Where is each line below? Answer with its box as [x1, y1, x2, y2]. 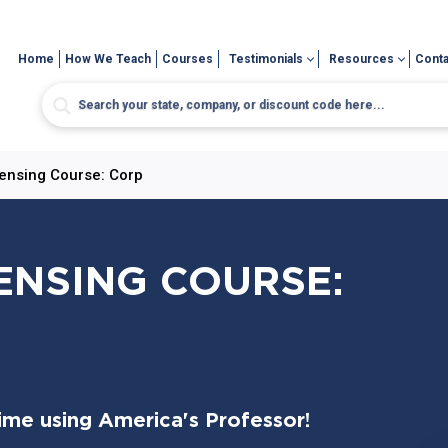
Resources [329, 52, 395, 66]
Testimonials [229, 52, 304, 66]
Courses [162, 52, 214, 66]
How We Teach [65, 52, 152, 66]
